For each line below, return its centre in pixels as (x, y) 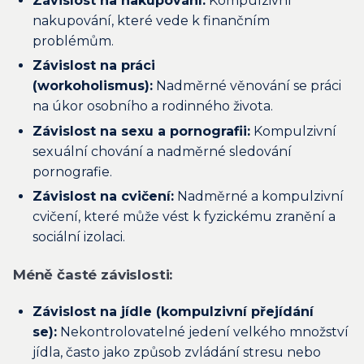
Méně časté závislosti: (93, 274)
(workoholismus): (93, 86)
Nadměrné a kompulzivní (259, 197)
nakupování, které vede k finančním (151, 20)
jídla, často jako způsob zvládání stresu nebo (177, 353)
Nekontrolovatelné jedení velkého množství (203, 332)
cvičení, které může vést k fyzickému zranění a (184, 217)
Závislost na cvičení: (103, 197)
